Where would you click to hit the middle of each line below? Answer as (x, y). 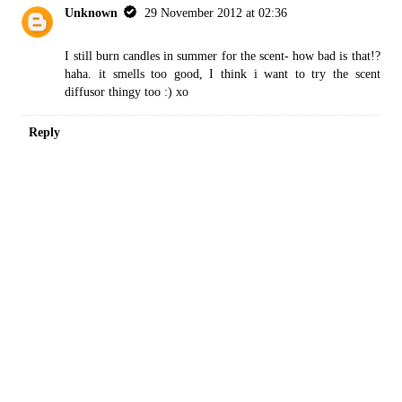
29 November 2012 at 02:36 (216, 13)
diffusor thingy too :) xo (127, 92)
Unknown (92, 13)
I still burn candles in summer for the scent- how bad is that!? (223, 56)
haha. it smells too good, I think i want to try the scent (223, 74)
